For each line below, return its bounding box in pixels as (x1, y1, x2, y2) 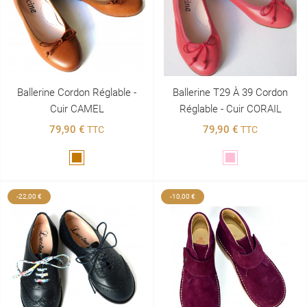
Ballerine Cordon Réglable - (17, 86, 136, 99)
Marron (76, 153, 108, 164)
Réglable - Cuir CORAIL (179, 102, 282, 115)
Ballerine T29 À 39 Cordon (173, 86, 288, 99)
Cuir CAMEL (49, 102, 104, 115)
